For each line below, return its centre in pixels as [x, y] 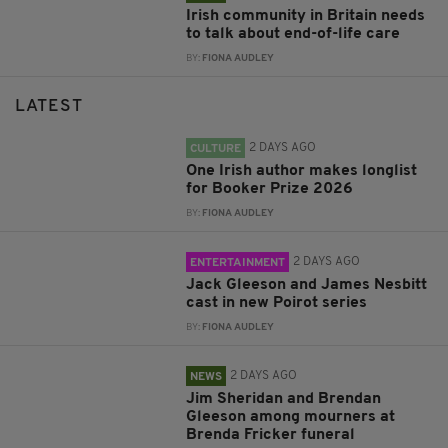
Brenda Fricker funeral [271, 435]
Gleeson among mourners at [291, 417]
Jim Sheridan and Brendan [284, 399]
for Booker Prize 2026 [270, 189]
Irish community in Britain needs [306, 16]
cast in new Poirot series [277, 303]
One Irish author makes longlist [302, 171]
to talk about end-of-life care [293, 34]
